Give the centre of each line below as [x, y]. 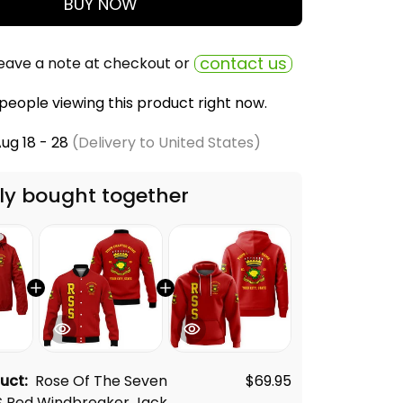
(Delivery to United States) [164, 143]
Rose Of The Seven [101, 381]
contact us [243, 63]
